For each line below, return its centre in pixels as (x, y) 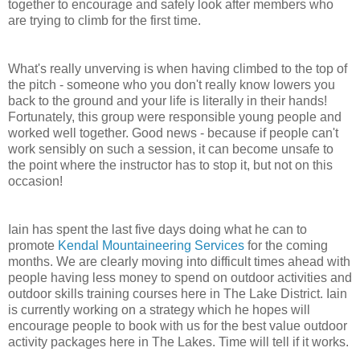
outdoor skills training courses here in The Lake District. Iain (178, 294)
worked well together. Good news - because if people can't (173, 133)
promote (33, 246)
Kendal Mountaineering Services (151, 246)
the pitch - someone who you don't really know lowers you (172, 85)
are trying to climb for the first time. (104, 21)
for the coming (286, 246)
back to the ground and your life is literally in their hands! (168, 101)
